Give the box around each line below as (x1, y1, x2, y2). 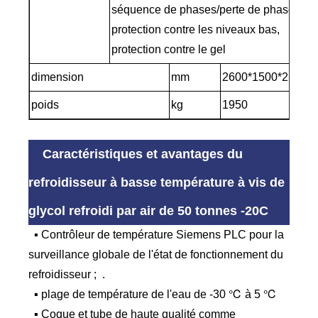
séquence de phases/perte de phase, (111, 4, 298, 16)
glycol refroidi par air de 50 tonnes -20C (28, 204, 269, 219)
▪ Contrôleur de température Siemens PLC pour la (28, 229, 285, 241)
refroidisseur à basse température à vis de (28, 175, 285, 190)
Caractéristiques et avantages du (43, 147, 243, 162)
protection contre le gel (111, 43, 226, 56)
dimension (31, 71, 84, 84)
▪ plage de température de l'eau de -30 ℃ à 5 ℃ (28, 288, 278, 301)
